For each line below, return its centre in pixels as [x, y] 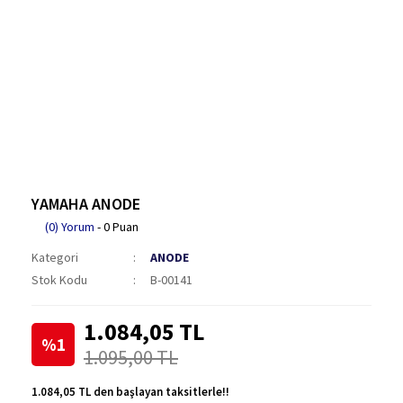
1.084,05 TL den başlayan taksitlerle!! [130, 392]
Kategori [55, 257]
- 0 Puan [116, 227]
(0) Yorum [70, 227]
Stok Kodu [59, 280]
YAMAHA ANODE [86, 204]
